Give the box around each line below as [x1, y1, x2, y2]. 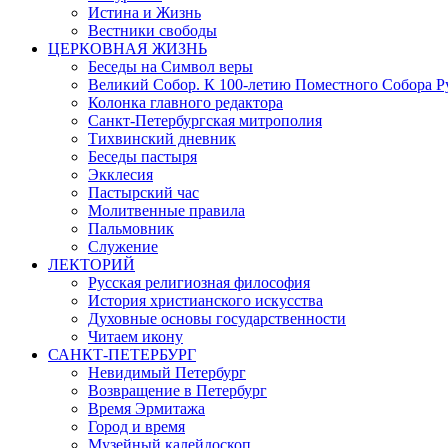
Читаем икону [88, 327, 183, 345]
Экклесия [88, 165, 153, 183]
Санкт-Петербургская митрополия [88, 111, 322, 129]
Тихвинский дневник [88, 129, 236, 147]
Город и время [88, 417, 185, 435]
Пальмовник [88, 219, 174, 237]
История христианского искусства [88, 291, 323, 309]
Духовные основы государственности [88, 309, 346, 327]
